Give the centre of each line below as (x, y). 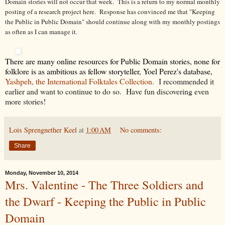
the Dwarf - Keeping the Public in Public (105, 201)
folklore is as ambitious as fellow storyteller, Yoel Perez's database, (109, 71)
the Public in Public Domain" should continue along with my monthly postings (113, 21)
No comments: (141, 130)
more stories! (25, 101)
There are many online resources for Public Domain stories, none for (113, 61)
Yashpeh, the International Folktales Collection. (80, 81)
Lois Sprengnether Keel (43, 130)
